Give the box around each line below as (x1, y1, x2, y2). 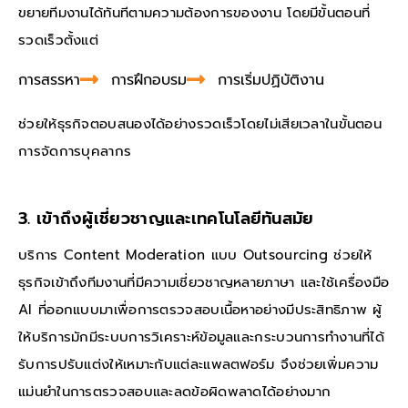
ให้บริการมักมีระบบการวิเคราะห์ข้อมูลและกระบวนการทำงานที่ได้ (18, 327, 385, 348)
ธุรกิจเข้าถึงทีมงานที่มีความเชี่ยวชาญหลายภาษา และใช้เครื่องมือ (18, 272, 390, 293)
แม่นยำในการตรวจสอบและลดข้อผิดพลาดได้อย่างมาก (18, 382, 331, 403)
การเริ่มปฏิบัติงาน (217, 68, 324, 91)
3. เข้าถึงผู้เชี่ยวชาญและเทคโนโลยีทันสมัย (18, 206, 314, 232)
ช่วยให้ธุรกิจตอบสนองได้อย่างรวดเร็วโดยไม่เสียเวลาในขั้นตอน (18, 113, 382, 134)
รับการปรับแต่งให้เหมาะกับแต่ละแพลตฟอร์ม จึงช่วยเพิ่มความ (18, 354, 379, 375)
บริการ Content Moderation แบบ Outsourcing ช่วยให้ (18, 245, 372, 266)
